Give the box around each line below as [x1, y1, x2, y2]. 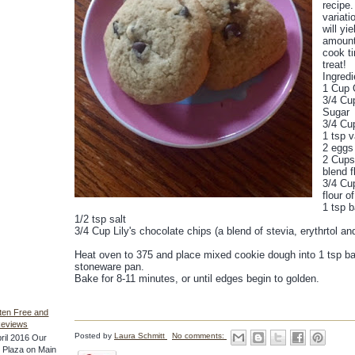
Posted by [74, 330, 114, 340]
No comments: [172, 330, 227, 340]
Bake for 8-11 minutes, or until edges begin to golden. [74, 273, 319, 284]
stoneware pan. [74, 261, 144, 273]
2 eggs [323, 142, 353, 154]
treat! [323, 59, 346, 71]
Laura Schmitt [114, 330, 167, 340]
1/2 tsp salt [74, 213, 126, 225]
